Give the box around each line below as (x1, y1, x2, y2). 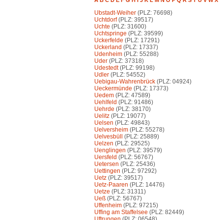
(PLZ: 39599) (127, 30, 163, 37)
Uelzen (94, 140, 113, 147)
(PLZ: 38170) (114, 106, 151, 113)
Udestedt (94, 64, 118, 72)
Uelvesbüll (94, 133, 123, 140)
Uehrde (94, 106, 114, 113)
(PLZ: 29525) (113, 140, 150, 147)
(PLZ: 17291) (123, 37, 160, 44)
